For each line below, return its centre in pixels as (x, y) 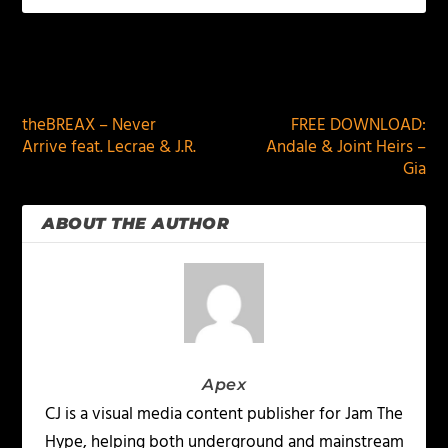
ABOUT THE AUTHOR (136, 224)
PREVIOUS (84, 77)
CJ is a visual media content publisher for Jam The (224, 415)
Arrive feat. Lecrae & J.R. (109, 148)
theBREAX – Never (89, 126)
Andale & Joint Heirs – (345, 148)
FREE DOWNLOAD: (358, 126)
